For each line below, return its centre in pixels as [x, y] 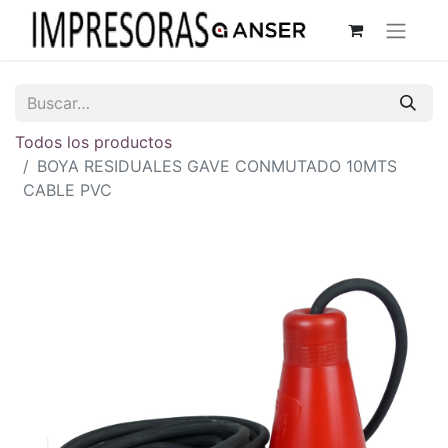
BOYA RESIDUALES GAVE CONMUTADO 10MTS [217, 165]
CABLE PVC [67, 189]
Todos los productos [93, 141]
